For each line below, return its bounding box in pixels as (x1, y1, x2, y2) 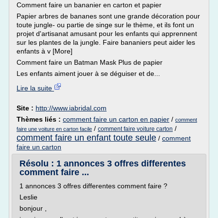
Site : (17, 104, 36, 112)
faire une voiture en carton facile (17, 126, 92, 132)
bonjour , (19, 204, 49, 212)
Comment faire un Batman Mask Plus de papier (17, 58, 163, 66)
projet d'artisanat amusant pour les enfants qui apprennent (17, 30, 197, 37)
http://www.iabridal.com (36, 104, 107, 112)
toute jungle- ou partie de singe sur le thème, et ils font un (17, 21, 194, 29)
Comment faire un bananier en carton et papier (17, 1, 162, 9)
